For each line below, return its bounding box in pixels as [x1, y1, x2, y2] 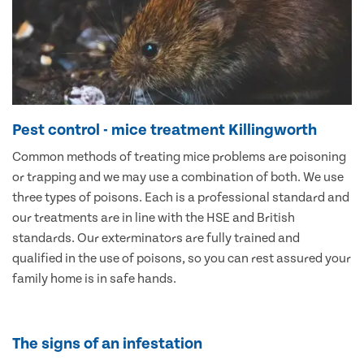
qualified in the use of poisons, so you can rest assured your [12, 250, 351, 266]
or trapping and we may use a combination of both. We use [12, 169, 344, 184]
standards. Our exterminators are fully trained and [12, 230, 300, 245]
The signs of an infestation [12, 334, 202, 353]
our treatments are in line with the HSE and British [12, 210, 295, 225]
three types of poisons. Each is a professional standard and [12, 189, 349, 205]
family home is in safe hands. [12, 271, 176, 286]
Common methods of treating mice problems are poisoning [12, 149, 346, 164]
